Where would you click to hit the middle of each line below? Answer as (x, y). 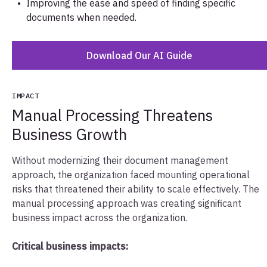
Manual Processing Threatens (112, 115)
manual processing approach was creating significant (127, 203)
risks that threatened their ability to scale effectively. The (136, 189)
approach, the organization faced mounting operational (131, 174)
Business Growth (75, 134)
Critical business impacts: (71, 246)
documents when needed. (83, 17)
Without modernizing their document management (120, 160)
